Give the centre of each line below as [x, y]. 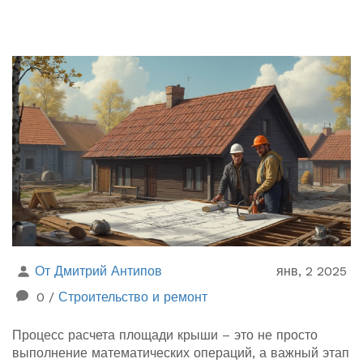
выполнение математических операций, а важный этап [181, 353]
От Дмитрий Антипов [98, 271]
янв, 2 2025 [312, 271]
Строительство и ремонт [133, 297]
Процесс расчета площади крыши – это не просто [165, 335]
